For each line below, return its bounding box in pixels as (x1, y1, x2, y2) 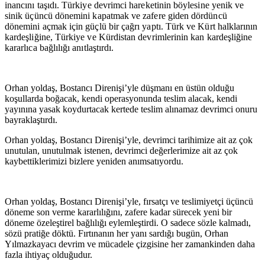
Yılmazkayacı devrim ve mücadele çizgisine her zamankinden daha (5, 238, 255, 249)
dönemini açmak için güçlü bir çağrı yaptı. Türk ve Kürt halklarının (5, 21, 258, 31)
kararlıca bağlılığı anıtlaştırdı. (5, 42, 114, 53)
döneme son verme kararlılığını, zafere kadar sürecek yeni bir (5, 206, 232, 217)
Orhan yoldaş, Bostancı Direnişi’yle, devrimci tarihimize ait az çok (5, 134, 253, 145)
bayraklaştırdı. (5, 114, 57, 125)
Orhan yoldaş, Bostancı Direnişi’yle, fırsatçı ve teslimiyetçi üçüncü (5, 196, 253, 206)
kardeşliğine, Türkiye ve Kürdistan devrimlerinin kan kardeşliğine (5, 31, 253, 42)
